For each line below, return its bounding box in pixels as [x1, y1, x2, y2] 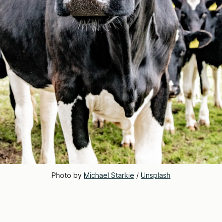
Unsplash [141, 170, 170, 179]
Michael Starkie [84, 170, 134, 179]
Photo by [52, 170, 84, 179]
